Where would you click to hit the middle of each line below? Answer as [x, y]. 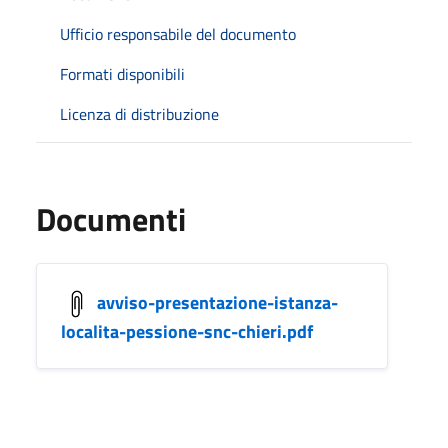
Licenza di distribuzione [139, 113]
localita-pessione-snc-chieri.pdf [187, 331]
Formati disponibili [122, 73]
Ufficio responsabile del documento [178, 33]
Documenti [111, 218]
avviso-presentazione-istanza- [217, 302]
